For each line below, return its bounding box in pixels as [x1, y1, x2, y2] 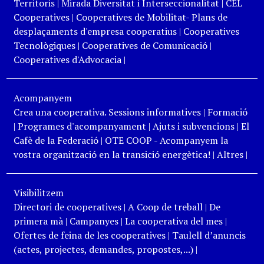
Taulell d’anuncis [171, 229, 246, 242]
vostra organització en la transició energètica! [13, 148, 210, 161]
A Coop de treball [127, 200, 203, 213]
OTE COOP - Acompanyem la [104, 134, 228, 147]
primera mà [13, 214, 63, 227]
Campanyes [69, 214, 118, 227]
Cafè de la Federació [13, 134, 98, 147]
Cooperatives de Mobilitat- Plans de [75, 11, 227, 24]
